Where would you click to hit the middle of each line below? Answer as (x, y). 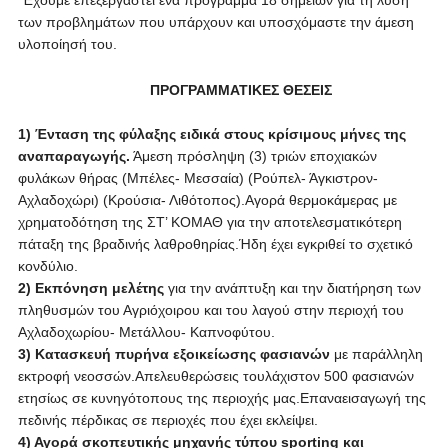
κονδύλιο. (47, 266)
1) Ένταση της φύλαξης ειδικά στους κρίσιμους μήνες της (211, 134)
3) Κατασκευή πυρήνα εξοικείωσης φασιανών (173, 354)
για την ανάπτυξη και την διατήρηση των (292, 288)
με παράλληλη (376, 354)
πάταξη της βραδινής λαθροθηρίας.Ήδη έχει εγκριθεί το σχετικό (215, 244)
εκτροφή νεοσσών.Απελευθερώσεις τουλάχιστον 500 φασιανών (215, 376)
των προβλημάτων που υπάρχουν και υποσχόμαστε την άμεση (215, 22)
